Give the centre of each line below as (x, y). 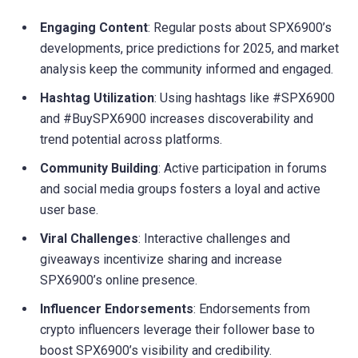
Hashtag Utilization (97, 98)
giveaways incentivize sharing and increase (161, 260)
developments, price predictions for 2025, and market (189, 49)
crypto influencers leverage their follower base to (177, 330)
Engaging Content (94, 28)
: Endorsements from (252, 309)
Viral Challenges (89, 239)
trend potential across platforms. (131, 140)
